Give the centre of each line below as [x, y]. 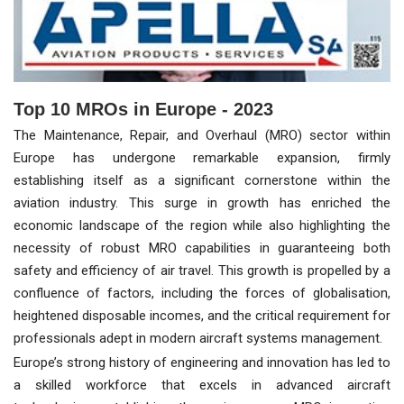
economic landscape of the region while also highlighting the [202, 226]
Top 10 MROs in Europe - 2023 [143, 110]
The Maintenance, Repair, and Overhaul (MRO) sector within [202, 136]
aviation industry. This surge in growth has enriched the [202, 203]
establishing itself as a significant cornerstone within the [202, 181]
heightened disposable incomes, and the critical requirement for [202, 316]
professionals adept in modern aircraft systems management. [198, 339]
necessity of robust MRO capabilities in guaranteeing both [202, 248]
